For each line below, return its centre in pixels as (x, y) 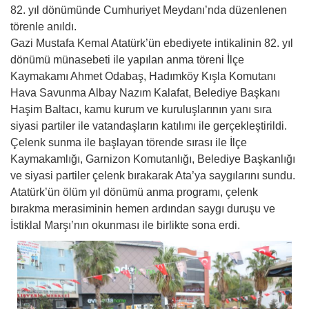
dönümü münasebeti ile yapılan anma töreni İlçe (127, 59)
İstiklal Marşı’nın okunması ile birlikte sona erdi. (125, 225)
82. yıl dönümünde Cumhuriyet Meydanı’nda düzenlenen (149, 10)
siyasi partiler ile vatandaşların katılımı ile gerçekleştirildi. (149, 126)
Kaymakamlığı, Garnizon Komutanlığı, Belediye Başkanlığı (153, 159)
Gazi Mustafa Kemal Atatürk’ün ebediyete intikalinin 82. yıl (152, 43)
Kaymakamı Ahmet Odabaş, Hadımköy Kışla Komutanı (143, 76)
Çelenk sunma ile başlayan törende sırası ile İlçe (129, 142)
